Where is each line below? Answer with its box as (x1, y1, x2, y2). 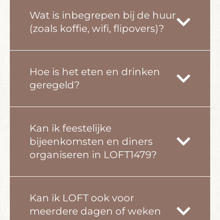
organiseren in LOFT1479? (29, 148, 157, 161)
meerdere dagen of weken (29, 205, 161, 217)
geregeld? (29, 79, 80, 91)
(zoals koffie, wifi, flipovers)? (29, 22, 164, 34)
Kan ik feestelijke (29, 122, 111, 134)
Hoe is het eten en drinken (29, 65, 160, 78)
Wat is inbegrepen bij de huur (29, 9, 176, 21)
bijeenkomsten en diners (29, 135, 153, 147)
